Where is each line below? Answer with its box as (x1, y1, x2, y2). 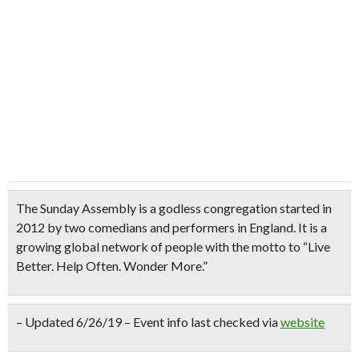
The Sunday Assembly (16, 200, 136, 216)
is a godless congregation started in (136, 200, 332, 216)
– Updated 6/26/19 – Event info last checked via (16, 314, 280, 329)
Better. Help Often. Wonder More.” (16, 258, 208, 273)
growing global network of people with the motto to (16, 239, 303, 254)
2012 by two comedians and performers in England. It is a (16, 220, 327, 235)
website (280, 314, 325, 329)
